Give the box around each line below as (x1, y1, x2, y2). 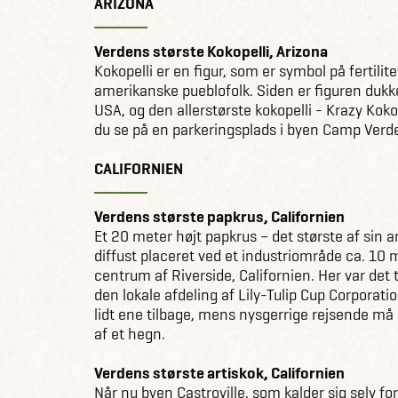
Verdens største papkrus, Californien (94, 206, 345, 227)
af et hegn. (94, 323, 165, 344)
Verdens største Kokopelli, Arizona (94, 41, 328, 61)
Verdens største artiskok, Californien (94, 362, 345, 383)
